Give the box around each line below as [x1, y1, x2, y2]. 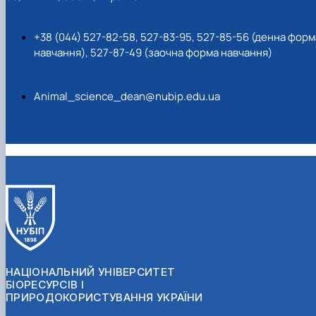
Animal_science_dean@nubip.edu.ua [34, 89, 220, 104]
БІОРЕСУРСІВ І [6, 277, 84, 291]
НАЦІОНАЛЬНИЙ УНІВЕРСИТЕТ [6, 265, 176, 279]
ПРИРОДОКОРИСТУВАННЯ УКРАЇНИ [6, 290, 203, 304]
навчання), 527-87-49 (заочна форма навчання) [34, 45, 272, 61]
